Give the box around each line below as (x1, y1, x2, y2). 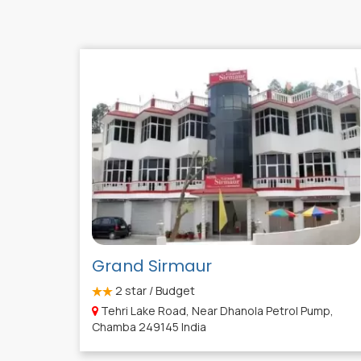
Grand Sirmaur (92, 255, 212, 278)
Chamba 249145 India (92, 319, 206, 335)
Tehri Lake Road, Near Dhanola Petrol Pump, (98, 303, 334, 319)
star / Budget (122, 283, 195, 299)
